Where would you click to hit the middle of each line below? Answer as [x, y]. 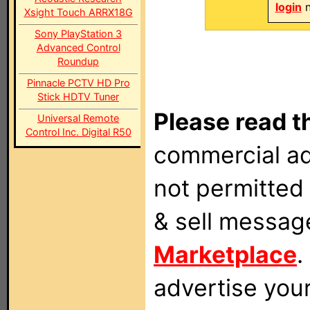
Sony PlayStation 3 [78, 34]
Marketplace [225, 254]
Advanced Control [78, 47]
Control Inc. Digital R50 [78, 132]
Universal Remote [78, 118]
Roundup [78, 61]
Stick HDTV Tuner [78, 97]
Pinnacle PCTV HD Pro [78, 83]
